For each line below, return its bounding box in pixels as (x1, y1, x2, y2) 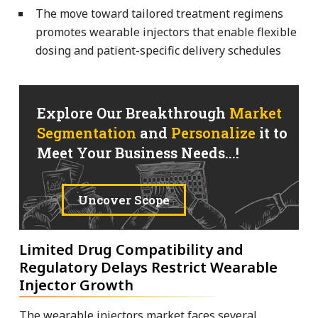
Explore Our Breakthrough (37, 103, 229, 122)
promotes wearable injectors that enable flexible (35, 23, 297, 40)
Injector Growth (19, 275, 133, 295)
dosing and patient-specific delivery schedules (35, 42, 281, 58)
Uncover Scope (78, 191, 170, 208)
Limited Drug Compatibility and (19, 239, 243, 259)
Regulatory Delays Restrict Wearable (19, 257, 278, 277)
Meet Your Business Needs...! (37, 143, 239, 162)
